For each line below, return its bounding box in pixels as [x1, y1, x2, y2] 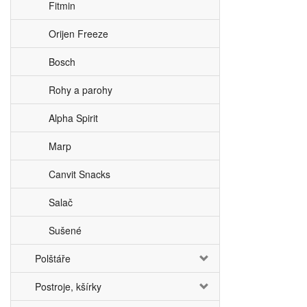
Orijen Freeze [49, 27, 108, 40]
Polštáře [35, 251, 71, 265]
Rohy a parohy [49, 83, 112, 97]
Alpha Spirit [49, 111, 98, 125]
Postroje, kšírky [35, 280, 101, 293]
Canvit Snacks [49, 167, 110, 181]
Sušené [49, 223, 82, 237]
